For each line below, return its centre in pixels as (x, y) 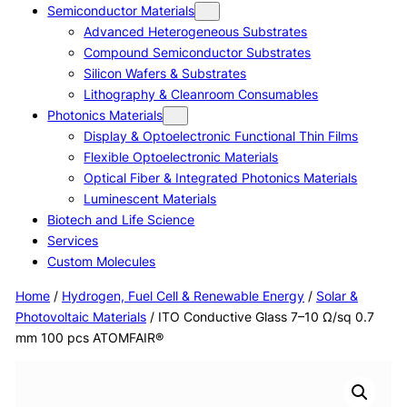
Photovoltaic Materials (80, 316)
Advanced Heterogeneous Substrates (196, 32)
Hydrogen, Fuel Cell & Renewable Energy (183, 295)
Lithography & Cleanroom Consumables (201, 94)
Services (73, 241)
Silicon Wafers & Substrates (165, 74)
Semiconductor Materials (121, 11)
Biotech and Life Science (121, 220)
